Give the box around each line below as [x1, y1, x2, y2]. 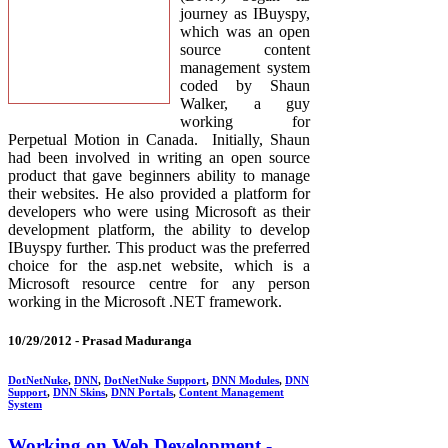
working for [180, 112, 311, 130]
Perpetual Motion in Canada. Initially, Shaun [8, 130, 311, 148]
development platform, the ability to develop [8, 220, 311, 238]
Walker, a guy [180, 94, 311, 112]
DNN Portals [111, 385, 173, 398]
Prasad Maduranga [82, 332, 192, 348]
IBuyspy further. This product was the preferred [8, 238, 311, 256]
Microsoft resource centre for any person [8, 274, 311, 292]
